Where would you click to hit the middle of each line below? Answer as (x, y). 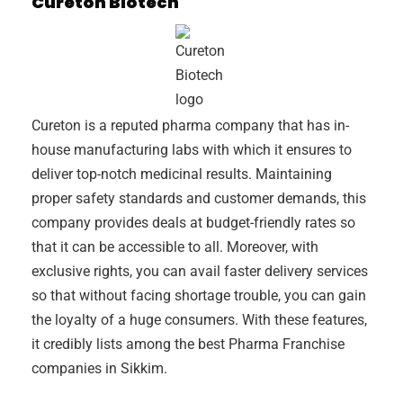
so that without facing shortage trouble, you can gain (199, 296)
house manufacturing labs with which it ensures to (192, 150)
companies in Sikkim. (99, 369)
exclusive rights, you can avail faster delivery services (200, 272)
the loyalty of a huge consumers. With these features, (199, 320)
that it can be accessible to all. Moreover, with (175, 247)
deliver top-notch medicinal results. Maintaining (182, 175)
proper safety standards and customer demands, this (199, 199)
